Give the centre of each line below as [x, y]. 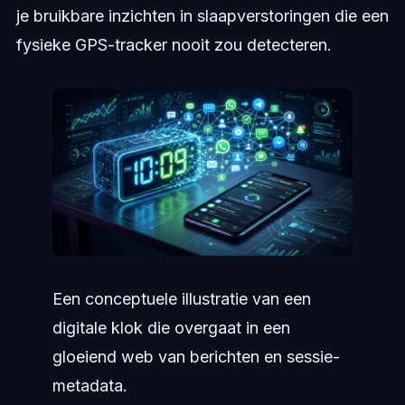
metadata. [89, 386]
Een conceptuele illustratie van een [181, 299]
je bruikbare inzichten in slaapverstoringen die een [202, 16]
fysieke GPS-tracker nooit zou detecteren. [174, 45]
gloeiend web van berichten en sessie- [196, 357]
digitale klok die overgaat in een [171, 328]
